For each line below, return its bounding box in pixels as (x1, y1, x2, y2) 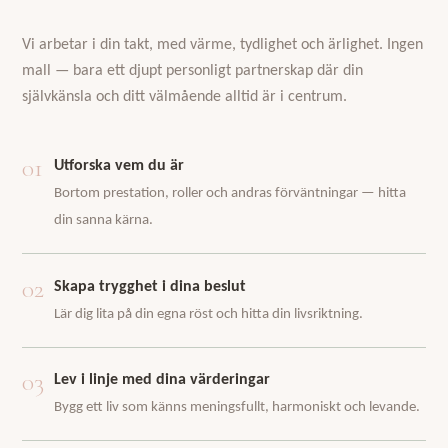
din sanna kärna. (54, 213, 154, 229)
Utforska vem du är (54, 158, 185, 175)
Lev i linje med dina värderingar (54, 372, 271, 389)
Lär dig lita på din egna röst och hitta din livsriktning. (54, 306, 364, 322)
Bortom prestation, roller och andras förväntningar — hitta (54, 186, 407, 202)
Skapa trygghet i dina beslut (54, 278, 247, 295)
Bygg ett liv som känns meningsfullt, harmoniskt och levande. (54, 400, 421, 416)
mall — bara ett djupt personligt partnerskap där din (22, 63, 364, 80)
